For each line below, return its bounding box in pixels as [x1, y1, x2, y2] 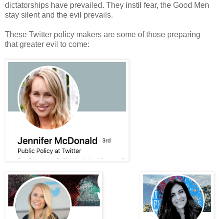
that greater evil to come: [5, 40, 89, 49]
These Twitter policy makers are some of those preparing [5, 30, 200, 39]
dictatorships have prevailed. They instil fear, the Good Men [5, 1, 209, 10]
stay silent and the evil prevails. [5, 11, 113, 20]
